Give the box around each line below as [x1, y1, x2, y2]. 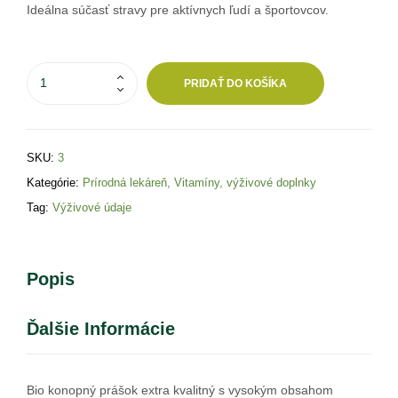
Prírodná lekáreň [83, 175, 167, 189]
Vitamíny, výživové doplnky [174, 175, 316, 189]
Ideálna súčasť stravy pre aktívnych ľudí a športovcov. [27, 2, 329, 17]
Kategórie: [27, 175, 83, 189]
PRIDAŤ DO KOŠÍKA [184, 76, 287, 90]
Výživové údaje [52, 200, 131, 214]
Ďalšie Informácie [27, 318, 175, 338]
